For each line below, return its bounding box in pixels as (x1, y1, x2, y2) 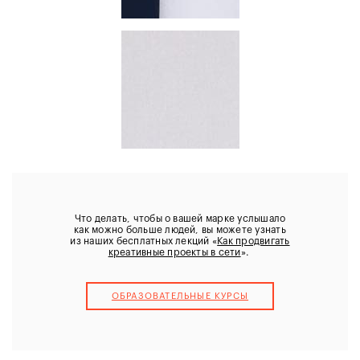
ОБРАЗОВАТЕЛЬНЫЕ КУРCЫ (111, 291, 249, 301)
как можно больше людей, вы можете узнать (74, 224, 286, 235)
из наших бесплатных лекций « (70, 235, 218, 246)
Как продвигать (217, 235, 290, 246)
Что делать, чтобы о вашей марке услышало (74, 213, 286, 223)
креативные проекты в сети (108, 247, 241, 257)
